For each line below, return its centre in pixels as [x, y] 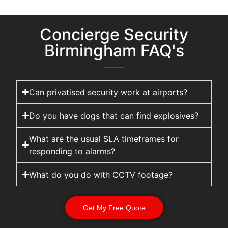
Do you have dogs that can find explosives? [113, 115]
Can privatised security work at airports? [108, 92]
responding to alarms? [72, 151]
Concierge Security [114, 34]
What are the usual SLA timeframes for [104, 139]
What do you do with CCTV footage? [101, 174]
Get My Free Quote [114, 207]
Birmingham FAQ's [114, 50]
